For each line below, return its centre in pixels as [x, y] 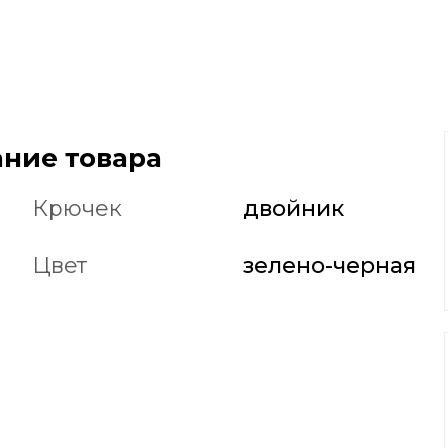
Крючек [76, 208]
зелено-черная [329, 265]
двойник [293, 208]
